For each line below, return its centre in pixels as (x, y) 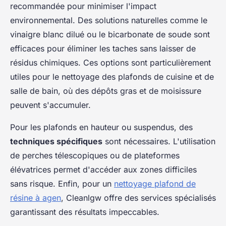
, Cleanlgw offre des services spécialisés (138, 198)
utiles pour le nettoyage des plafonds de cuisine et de (112, 77)
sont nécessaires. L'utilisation (159, 142)
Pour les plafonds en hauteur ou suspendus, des (101, 127)
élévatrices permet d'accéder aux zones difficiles (103, 170)
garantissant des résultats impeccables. (85, 212)
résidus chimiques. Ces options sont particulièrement (110, 63)
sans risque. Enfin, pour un (62, 184)
